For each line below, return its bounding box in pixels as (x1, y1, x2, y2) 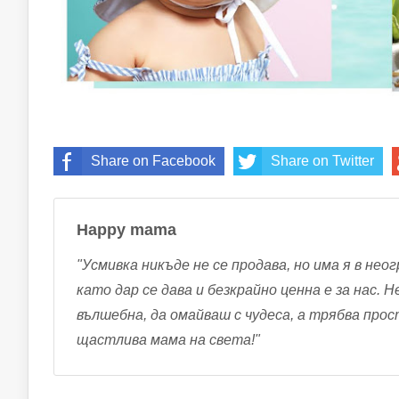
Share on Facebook (91, 152, 216, 168)
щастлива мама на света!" (77, 332, 260, 348)
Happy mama (77, 220, 176, 239)
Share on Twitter (271, 152, 374, 168)
